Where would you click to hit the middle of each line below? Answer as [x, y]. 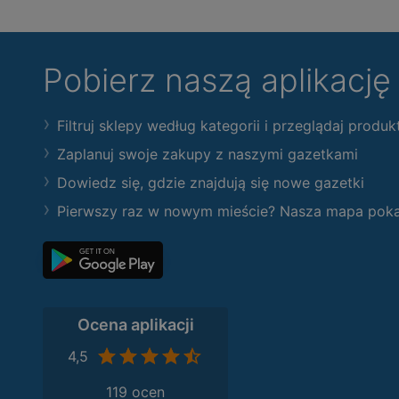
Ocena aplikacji [135, 325]
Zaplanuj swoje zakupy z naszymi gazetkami [208, 154]
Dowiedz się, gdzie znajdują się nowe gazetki [211, 183]
